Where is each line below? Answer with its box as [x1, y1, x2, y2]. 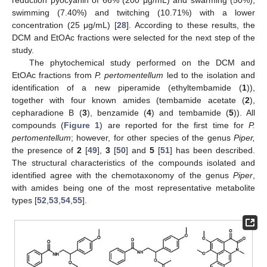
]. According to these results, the [126, 20, 255, 30]
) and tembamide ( [151, 107, 229, 117]
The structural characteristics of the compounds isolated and [12, 157, 255, 167]
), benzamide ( [86, 107, 147, 117]
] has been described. [170, 145, 255, 155]
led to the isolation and [163, 70, 256, 80]
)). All [233, 107, 255, 117]
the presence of [12, 145, 77, 155]
